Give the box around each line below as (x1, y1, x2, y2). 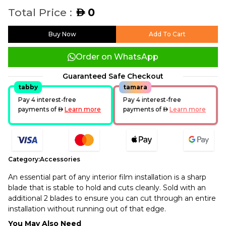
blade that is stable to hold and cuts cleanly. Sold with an (8, 183, 206, 192)
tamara (123, 83, 147, 91)
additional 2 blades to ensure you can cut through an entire (8, 193, 216, 203)
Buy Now (48, 30, 76, 38)
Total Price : (8, 6, 72, 19)
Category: (8, 155, 40, 163)
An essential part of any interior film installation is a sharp (8, 172, 206, 182)
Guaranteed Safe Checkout (62, 72, 163, 81)
